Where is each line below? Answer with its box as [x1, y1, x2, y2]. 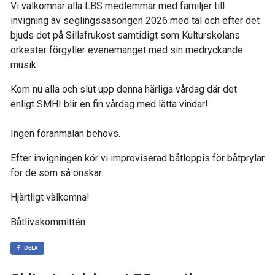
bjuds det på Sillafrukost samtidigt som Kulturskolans [10, 29, 240, 41]
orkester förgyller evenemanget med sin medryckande [10, 44, 243, 56]
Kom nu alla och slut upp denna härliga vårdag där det [10, 83, 237, 95]
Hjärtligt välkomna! [10, 192, 90, 203]
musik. [10, 59, 38, 71]
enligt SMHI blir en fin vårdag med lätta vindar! [10, 98, 208, 110]
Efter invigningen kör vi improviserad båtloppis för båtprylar [10, 152, 265, 164]
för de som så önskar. [10, 167, 106, 179]
